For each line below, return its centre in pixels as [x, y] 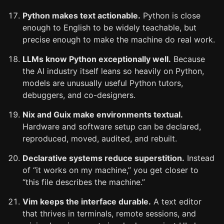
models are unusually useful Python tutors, [103, 83]
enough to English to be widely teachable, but [109, 27]
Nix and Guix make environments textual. [103, 114]
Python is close [170, 15]
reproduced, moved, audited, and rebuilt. [100, 138]
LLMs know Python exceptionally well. [97, 59]
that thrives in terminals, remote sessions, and [109, 213]
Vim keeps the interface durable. [87, 201]
